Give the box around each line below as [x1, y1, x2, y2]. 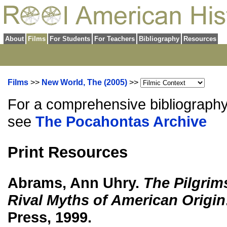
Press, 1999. [8, 209, 92, 226]
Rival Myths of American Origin [8, 192, 225, 209]
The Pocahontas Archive [35, 113, 207, 130]
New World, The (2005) [42, 78, 127, 87]
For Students [50, 35, 90, 43]
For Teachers [94, 35, 135, 43]
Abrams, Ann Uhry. [8, 174, 143, 192]
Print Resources [8, 143, 128, 161]
